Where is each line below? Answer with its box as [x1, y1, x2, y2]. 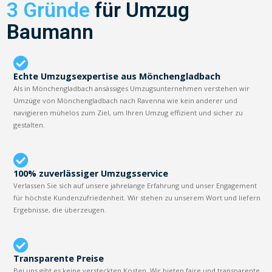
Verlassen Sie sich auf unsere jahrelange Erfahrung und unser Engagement [13, 180, 257, 190]
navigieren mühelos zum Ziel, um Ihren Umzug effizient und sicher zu [13, 107, 243, 117]
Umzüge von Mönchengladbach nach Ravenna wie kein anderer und [13, 95, 238, 105]
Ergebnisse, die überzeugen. [13, 205, 107, 214]
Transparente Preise [13, 252, 104, 264]
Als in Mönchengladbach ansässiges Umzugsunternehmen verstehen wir [13, 83, 250, 93]
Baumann [7, 19, 94, 44]
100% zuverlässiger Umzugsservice [13, 167, 169, 179]
